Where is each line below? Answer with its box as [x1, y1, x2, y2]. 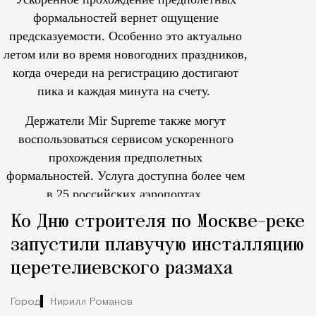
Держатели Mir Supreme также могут [25, 113, 226, 128]
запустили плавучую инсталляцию [11, 236, 304, 256]
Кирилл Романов [50, 296, 133, 308]
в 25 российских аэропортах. [47, 186, 205, 201]
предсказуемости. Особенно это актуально [9, 28, 242, 43]
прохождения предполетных [49, 150, 202, 164]
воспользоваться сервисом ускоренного [18, 131, 233, 146]
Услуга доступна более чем [97, 168, 245, 183]
